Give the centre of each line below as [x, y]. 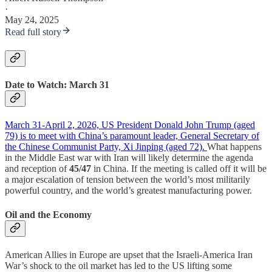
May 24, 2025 [32, 19]
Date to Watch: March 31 [57, 85]
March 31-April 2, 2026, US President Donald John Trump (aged [130, 125]
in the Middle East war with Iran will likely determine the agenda [129, 158]
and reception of [37, 169]
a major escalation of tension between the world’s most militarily [127, 180]
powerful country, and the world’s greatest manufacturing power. [128, 191]
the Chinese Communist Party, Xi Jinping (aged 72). [106, 147]
